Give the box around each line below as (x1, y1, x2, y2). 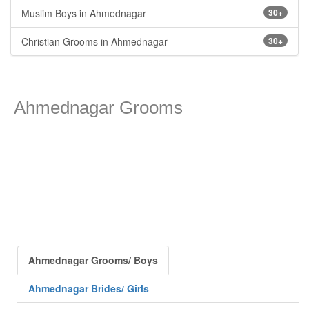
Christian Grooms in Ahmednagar (21, 34, 168, 48)
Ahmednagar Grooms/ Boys (28, 253, 158, 267)
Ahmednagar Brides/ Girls (28, 281, 149, 295)
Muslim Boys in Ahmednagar (21, 6, 146, 20)
